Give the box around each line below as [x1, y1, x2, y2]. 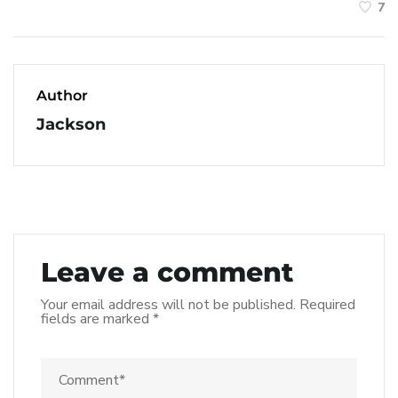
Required [299, 294, 355, 314]
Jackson [36, 114, 106, 134]
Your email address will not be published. [41, 294, 296, 314]
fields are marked [41, 308, 153, 329]
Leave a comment [41, 255, 293, 289]
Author [36, 86, 88, 104]
